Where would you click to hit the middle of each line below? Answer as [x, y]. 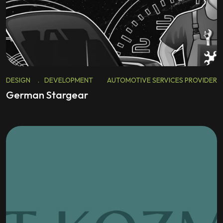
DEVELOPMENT [69, 80]
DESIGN [18, 80]
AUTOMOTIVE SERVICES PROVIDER [162, 80]
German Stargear [47, 95]
